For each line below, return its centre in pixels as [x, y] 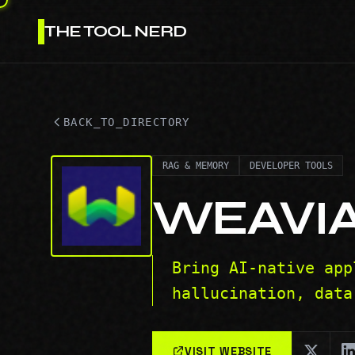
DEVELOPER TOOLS [291, 166]
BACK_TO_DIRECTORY [127, 122]
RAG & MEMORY [196, 166]
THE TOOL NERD [115, 31]
